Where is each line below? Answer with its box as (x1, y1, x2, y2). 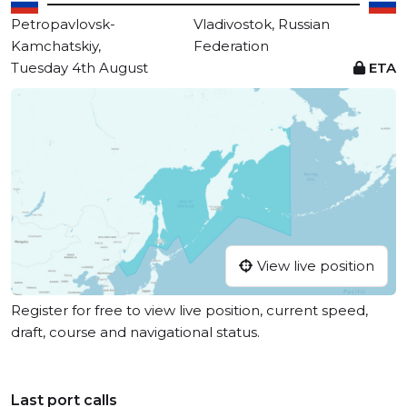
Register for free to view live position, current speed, (11, 302, 368, 320)
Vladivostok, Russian (194, 15, 331, 33)
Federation (194, 37, 270, 55)
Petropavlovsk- (11, 15, 115, 33)
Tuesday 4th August (11, 59, 148, 76)
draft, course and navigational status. (11, 323, 260, 342)
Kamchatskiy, (11, 37, 101, 55)
